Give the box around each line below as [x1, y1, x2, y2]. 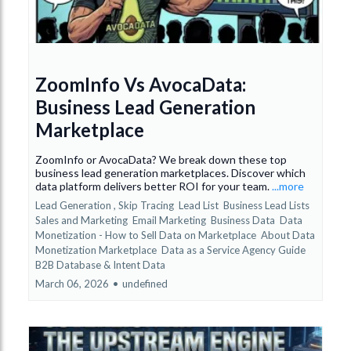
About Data [261, 228, 315, 241]
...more [272, 179, 304, 193]
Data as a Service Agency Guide [161, 243, 306, 256]
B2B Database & [35, 258, 110, 271]
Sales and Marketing [35, 213, 130, 226]
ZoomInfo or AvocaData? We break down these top [35, 152, 287, 166]
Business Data [211, 213, 277, 226]
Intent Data [113, 258, 165, 271]
